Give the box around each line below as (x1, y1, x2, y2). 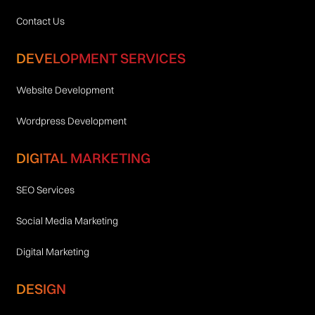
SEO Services (15, 184, 75, 197)
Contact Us (15, 15, 65, 28)
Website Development (15, 84, 114, 97)
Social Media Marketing (15, 214, 118, 228)
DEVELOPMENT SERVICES (15, 49, 186, 67)
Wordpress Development (15, 115, 127, 128)
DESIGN (15, 280, 66, 298)
